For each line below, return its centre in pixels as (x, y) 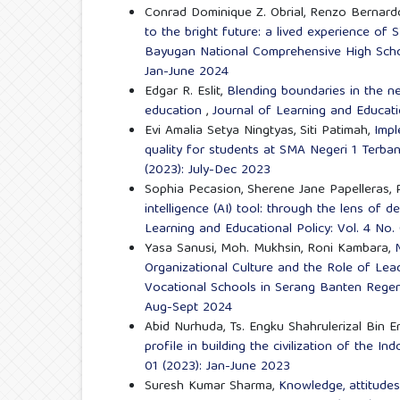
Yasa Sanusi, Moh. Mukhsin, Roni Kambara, (270, 249)
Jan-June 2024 (187, 72)
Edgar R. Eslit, (186, 92)
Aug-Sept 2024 (188, 308)
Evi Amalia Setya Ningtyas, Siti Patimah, (259, 131)
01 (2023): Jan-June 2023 (217, 367)
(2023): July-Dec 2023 (208, 170)
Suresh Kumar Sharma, (212, 386)
